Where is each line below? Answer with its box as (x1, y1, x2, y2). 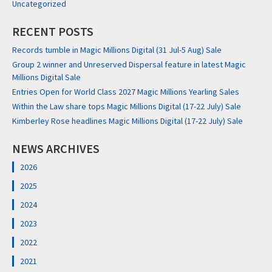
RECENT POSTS (12, 24, 93, 39)
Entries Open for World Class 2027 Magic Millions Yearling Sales (12, 86, 239, 98)
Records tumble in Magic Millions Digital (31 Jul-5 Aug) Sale (12, 44, 222, 56)
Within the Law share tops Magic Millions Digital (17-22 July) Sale (12, 101, 241, 112)
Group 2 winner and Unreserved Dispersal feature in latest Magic (12, 59, 246, 70)
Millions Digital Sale (12, 72, 81, 83)
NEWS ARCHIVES (12, 141, 100, 157)
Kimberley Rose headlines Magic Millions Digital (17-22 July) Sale (12, 115, 243, 127)
